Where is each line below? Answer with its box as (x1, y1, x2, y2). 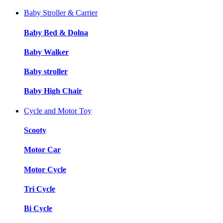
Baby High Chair (24, 87, 82, 96)
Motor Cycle (24, 165, 66, 174)
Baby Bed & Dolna (24, 28, 88, 37)
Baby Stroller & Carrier (24, 8, 98, 17)
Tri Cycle (24, 184, 55, 193)
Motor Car (24, 145, 61, 154)
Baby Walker (24, 47, 69, 56)
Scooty (24, 125, 46, 134)
